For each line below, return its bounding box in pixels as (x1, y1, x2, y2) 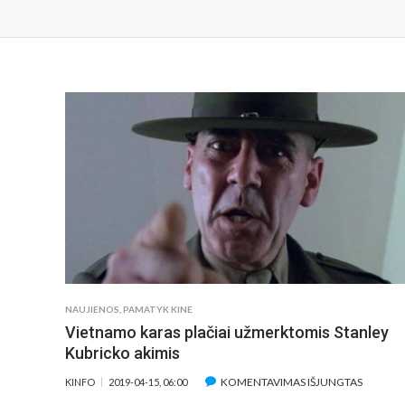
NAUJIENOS (65, 304, 119, 316)
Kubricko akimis (65, 344, 180, 363)
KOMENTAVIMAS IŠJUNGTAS (221, 375, 363, 390)
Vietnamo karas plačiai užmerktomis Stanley (65, 323, 389, 343)
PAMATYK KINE (123, 304, 193, 316)
